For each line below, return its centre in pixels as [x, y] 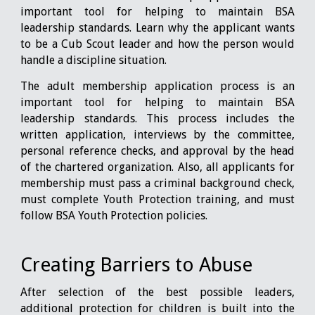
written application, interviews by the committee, [157, 134]
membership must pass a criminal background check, [157, 183]
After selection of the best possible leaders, [157, 292]
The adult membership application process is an [157, 86]
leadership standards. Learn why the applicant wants [157, 28]
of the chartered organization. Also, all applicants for [157, 167]
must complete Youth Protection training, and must [157, 199]
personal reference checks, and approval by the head [157, 150]
